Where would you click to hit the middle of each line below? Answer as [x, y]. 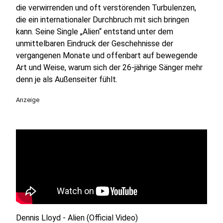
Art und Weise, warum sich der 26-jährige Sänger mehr [109, 67]
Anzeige [28, 100]
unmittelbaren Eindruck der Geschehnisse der [95, 44]
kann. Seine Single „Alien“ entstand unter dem [95, 32]
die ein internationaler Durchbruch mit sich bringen [103, 20]
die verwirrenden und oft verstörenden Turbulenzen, [106, 8]
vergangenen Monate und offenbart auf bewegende [107, 56]
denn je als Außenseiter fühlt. [67, 79]
